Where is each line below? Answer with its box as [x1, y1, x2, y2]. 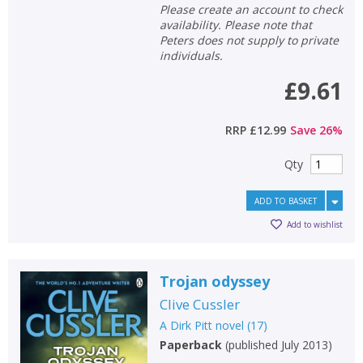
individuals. [159, 47, 223, 63]
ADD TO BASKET [254, 194, 317, 207]
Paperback [159, 336, 222, 352]
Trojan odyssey [159, 271, 270, 291]
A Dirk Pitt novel [159, 317, 244, 333]
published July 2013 [228, 336, 328, 352]
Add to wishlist [287, 219, 343, 231]
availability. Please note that [159, 16, 312, 32]
